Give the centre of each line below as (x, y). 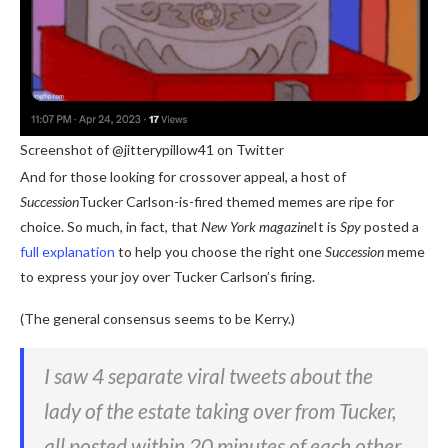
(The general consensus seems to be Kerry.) (157, 319)
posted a (390, 227)
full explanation (67, 252)
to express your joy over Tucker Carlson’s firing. (167, 277)
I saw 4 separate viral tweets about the (208, 376)
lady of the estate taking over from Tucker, (220, 411)
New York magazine (257, 227)
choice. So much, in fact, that (110, 227)
